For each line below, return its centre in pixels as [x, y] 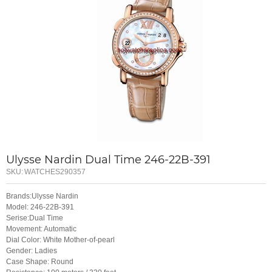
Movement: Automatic [41, 229]
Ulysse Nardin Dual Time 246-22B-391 [108, 159]
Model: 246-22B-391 [40, 207]
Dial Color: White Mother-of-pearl [60, 240]
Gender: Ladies [32, 251]
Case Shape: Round [40, 262]
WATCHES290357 [55, 172]
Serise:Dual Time [35, 218]
